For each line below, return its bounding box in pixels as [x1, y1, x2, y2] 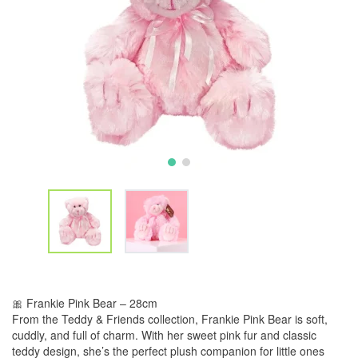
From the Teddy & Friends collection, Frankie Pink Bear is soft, [12, 311, 328, 327]
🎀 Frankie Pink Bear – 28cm [12, 295, 157, 311]
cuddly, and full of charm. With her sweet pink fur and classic [12, 327, 316, 343]
